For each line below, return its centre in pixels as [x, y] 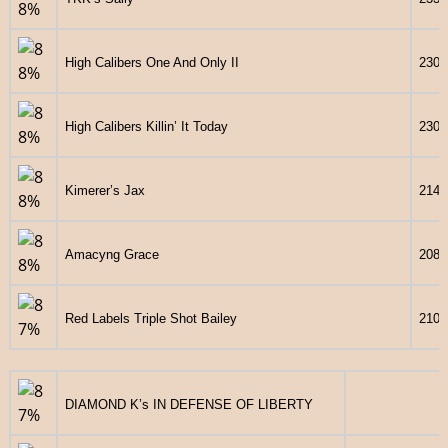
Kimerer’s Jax [104, 190]
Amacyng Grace [111, 254]
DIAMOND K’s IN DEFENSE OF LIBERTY [188, 404]
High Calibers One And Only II [151, 62]
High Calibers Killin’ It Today [146, 126]
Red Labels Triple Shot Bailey [150, 318]
